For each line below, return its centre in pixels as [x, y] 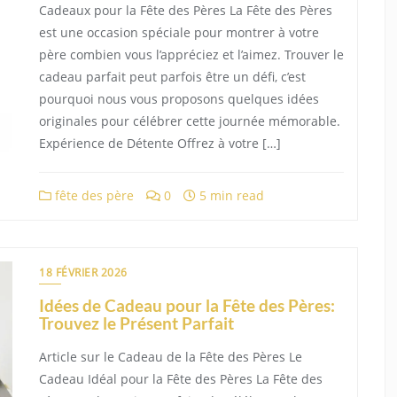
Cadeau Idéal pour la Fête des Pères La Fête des [181, 379]
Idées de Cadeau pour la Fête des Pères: [187, 305]
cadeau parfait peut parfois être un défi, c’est [172, 77]
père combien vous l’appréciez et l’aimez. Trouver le [191, 54]
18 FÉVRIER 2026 [83, 272]
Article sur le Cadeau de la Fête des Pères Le [171, 357]
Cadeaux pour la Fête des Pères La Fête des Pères [186, 10]
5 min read [230, 195]
